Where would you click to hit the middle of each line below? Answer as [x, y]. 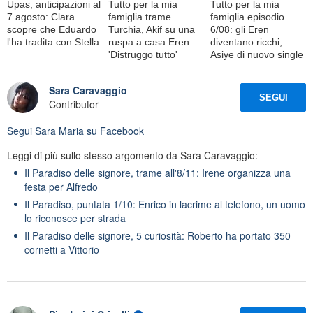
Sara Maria [59, 130]
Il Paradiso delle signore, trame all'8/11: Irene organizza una [158, 172]
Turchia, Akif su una [152, 29]
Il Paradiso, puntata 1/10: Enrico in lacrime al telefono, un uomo [165, 204]
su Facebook [114, 130]
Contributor [74, 104]
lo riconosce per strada [75, 218]
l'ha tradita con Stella [53, 42]
